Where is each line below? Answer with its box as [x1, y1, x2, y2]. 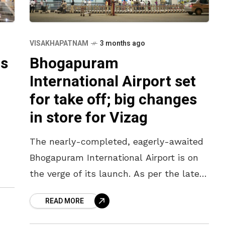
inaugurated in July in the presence [30, 200, 184, 211]
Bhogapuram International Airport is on [30, 152, 198, 163]
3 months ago [100, 38, 145, 49]
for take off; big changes [30, 88, 197, 111]
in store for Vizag [30, 106, 148, 129]
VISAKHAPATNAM [30, 38, 88, 49]
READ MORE [45, 195, 84, 206]
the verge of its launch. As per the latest [30, 168, 208, 179]
